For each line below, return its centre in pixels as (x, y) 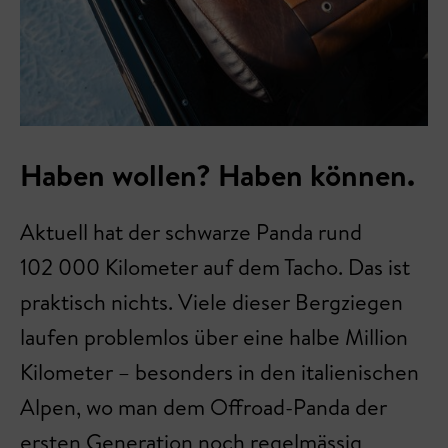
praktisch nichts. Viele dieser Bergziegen (211, 301)
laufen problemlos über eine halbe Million (214, 336)
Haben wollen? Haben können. (221, 174)
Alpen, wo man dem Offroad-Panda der (203, 406)
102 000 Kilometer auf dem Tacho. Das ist (215, 266)
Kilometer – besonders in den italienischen (219, 371)
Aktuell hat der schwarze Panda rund (191, 231)
